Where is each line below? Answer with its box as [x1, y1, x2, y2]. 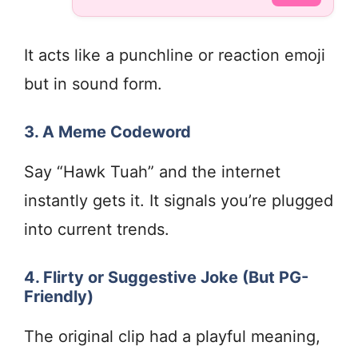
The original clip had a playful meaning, [24, 327, 320, 347]
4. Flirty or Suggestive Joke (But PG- [24, 268, 308, 288]
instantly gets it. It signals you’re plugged [24, 191, 333, 211]
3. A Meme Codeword [24, 122, 191, 142]
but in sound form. [24, 74, 162, 94]
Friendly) [24, 287, 93, 307]
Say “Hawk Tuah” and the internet [24, 162, 280, 182]
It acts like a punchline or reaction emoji [24, 46, 325, 66]
